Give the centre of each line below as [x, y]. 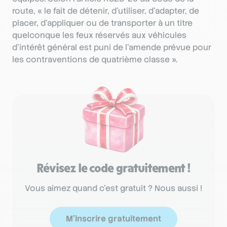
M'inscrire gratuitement [113, 218]
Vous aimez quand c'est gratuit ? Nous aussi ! [113, 188]
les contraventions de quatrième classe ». [95, 59]
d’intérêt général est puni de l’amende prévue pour [112, 47]
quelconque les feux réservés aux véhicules [99, 35]
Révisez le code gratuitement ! [113, 168]
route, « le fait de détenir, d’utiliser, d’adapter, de [106, 11]
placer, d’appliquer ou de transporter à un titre [102, 23]
